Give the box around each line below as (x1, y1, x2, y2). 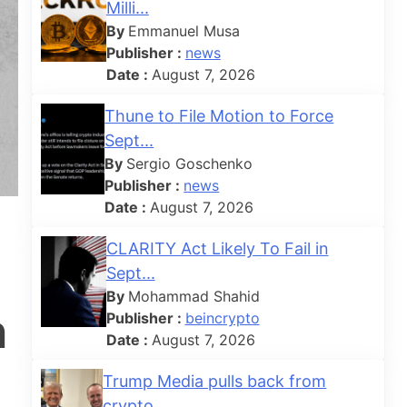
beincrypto (184, 308, 260, 327)
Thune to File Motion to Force (104, 105, 334, 125)
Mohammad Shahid (127, 286, 260, 305)
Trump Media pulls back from (103, 371, 327, 391)
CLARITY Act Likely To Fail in (105, 238, 329, 258)
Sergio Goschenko (126, 154, 253, 173)
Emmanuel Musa (127, 21, 240, 40)
